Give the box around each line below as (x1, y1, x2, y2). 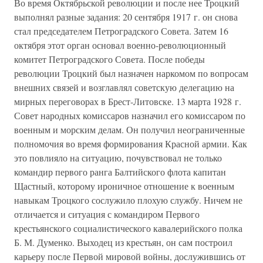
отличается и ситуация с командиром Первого (14, 208, 200, 220)
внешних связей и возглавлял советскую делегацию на (14, 81, 234, 93)
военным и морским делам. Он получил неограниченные (14, 123, 245, 136)
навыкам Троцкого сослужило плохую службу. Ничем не (14, 194, 242, 206)
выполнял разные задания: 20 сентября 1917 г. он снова (14, 11, 238, 23)
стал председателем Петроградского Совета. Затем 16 (14, 25, 228, 37)
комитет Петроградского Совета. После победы (14, 53, 205, 65)
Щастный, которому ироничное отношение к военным (14, 180, 234, 192)
